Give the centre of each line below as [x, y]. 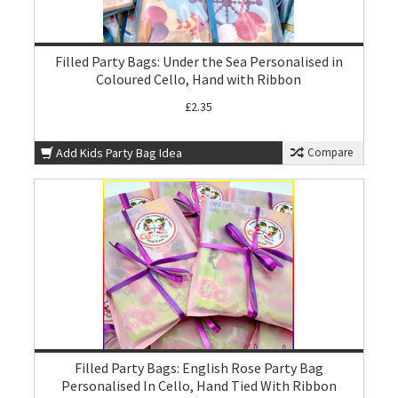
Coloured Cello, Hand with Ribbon [199, 79]
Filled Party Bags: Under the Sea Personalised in [199, 61]
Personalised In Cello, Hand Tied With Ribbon [199, 386]
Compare [328, 152]
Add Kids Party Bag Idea [119, 153]
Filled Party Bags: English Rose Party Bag [199, 368]
